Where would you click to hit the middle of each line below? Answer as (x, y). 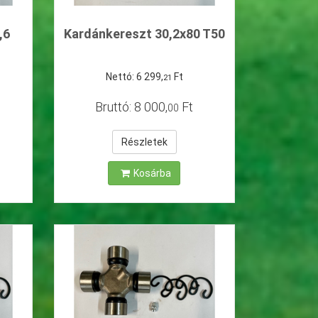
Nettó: (121, 76)
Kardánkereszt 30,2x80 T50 (144, 34)
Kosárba (153, 173)
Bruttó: (115, 106)
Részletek (144, 142)
